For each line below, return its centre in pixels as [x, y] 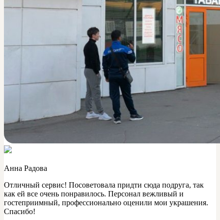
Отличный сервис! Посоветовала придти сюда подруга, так [104, 185]
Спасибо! [20, 212]
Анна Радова [26, 168]
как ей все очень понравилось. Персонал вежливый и [94, 194]
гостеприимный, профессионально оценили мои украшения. [106, 203]
